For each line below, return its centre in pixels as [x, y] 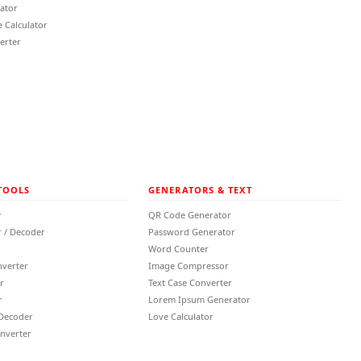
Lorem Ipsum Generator [199, 299]
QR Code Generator [190, 215]
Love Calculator [181, 316]
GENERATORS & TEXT [200, 190]
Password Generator [192, 232]
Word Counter [178, 249]
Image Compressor [189, 266]
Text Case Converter [190, 282]
